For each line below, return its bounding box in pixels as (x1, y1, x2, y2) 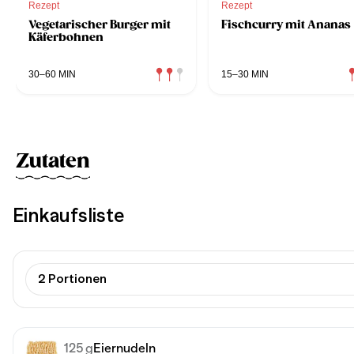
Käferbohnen (28, 29, 104, 44)
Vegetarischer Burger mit (28, 17, 171, 32)
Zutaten (16, 149, 90, 173)
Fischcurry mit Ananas (221, 17, 351, 32)
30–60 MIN (28, 68, 76, 80)
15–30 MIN (221, 68, 269, 80)
